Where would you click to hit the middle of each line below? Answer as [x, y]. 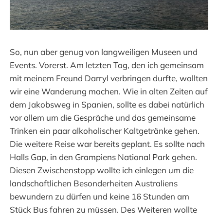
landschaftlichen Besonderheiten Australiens [94, 183]
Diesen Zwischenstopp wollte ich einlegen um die [102, 170]
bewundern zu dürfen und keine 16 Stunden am [100, 196]
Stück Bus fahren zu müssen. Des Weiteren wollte [103, 209]
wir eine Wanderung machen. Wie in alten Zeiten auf [109, 91]
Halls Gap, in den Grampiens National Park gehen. [103, 157]
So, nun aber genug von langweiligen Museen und [104, 52]
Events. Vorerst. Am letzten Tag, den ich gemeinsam [107, 65]
